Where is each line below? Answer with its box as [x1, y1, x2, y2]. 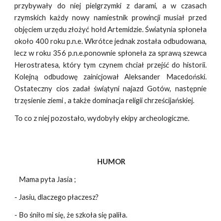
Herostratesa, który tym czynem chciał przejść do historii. [14, 61, 207, 70]
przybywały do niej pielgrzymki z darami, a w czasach [14, 1, 207, 10]
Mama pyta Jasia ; [14, 175, 76, 184]
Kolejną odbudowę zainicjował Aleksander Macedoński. [14, 73, 207, 81]
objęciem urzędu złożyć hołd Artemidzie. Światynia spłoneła [14, 25, 207, 34]
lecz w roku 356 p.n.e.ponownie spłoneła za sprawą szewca [14, 49, 207, 58]
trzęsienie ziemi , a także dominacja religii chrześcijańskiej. [14, 96, 195, 105]
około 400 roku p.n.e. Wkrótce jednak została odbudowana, [14, 37, 207, 46]
